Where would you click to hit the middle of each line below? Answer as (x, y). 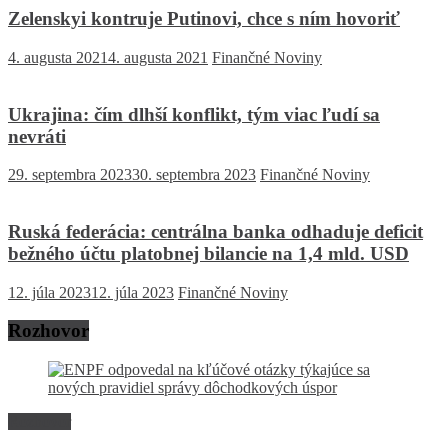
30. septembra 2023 (194, 175)
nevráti (37, 136)
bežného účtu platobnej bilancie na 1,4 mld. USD (208, 253)
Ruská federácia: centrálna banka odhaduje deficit (215, 231)
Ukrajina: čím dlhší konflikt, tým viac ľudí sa (194, 114)
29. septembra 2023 (70, 175)
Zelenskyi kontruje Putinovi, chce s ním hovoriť (204, 19)
